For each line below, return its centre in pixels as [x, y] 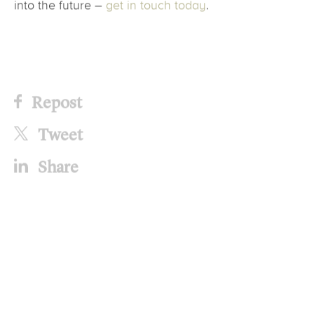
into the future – [60, 10]
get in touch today [156, 10]
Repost [56, 107]
